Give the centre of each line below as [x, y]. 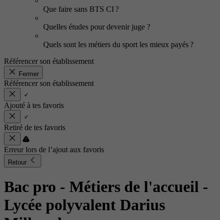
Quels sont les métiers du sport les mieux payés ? [118, 44]
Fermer [29, 74]
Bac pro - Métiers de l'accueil [103, 187]
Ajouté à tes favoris [34, 105]
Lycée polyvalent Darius [84, 205]
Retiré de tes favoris [35, 127]
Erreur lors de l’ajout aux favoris [54, 150]
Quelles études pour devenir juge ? [98, 27]
